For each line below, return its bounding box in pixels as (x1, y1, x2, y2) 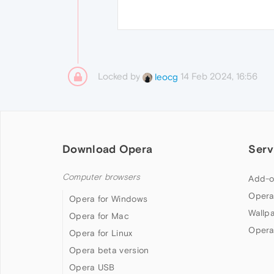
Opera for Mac (69, 211, 129, 221)
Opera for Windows (69, 194, 148, 204)
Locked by (98, 71, 143, 82)
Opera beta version (69, 245, 149, 256)
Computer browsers (62, 172, 141, 183)
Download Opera (62, 143, 153, 156)
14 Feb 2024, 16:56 (180, 71, 257, 82)
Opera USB (69, 262, 115, 273)
